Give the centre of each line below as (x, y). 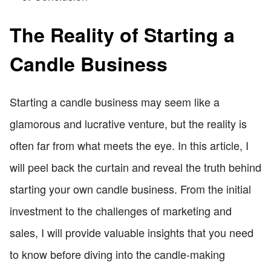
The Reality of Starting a (122, 34)
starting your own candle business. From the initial (130, 188)
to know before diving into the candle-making (117, 254)
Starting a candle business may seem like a (115, 101)
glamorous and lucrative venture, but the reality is (128, 123)
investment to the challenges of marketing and (121, 210)
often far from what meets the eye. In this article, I (129, 145)
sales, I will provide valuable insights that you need (132, 232)
